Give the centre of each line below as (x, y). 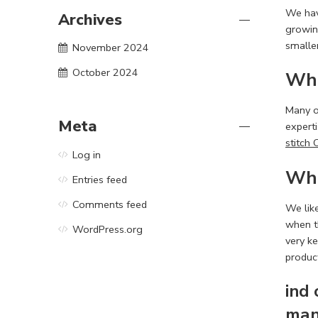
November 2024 (111, 48)
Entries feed (100, 180)
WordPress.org (108, 230)
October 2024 (105, 73)
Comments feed (110, 205)
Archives (90, 20)
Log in (87, 155)
